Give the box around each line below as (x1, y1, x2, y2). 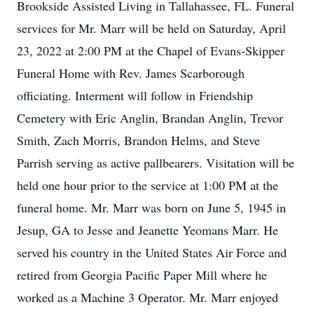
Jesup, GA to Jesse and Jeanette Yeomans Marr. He (17, 221, 278, 238)
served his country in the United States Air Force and (17, 244, 287, 261)
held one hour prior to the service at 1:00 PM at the (17, 177, 278, 193)
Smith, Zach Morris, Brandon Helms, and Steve (17, 132, 260, 149)
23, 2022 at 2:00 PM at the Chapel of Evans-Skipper (17, 42, 285, 59)
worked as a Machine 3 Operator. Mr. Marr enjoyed (17, 289, 278, 306)
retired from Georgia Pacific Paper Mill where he (17, 266, 267, 283)
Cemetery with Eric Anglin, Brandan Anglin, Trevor (17, 109, 283, 126)
